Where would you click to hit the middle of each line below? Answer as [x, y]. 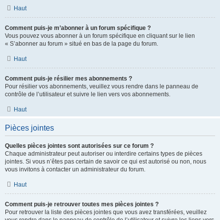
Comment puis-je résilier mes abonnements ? [69, 79]
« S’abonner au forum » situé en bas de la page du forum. [82, 44]
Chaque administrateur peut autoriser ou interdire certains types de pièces [104, 154]
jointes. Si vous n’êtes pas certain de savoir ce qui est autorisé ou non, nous [106, 162]
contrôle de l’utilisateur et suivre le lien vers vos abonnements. [88, 94]
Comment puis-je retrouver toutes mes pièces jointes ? [82, 204]
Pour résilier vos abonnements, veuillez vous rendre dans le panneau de [102, 86]
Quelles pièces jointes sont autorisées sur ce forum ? [79, 146]
